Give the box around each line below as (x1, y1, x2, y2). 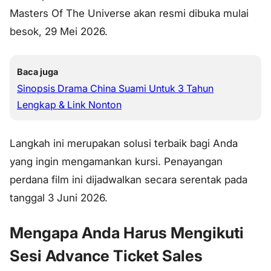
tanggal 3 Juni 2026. (10, 192, 108, 204)
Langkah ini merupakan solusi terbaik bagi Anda (10, 137, 238, 150)
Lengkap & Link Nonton (17, 98, 122, 111)
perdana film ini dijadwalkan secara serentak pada (10, 174, 247, 186)
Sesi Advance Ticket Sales (10, 246, 203, 266)
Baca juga (17, 66, 58, 77)
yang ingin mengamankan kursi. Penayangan (10, 155, 223, 168)
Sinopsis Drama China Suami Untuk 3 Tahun (17, 82, 214, 94)
